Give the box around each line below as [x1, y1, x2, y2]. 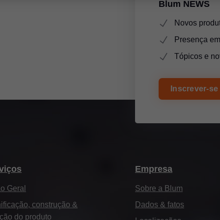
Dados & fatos [135, 200, 184, 209]
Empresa [135, 164, 172, 174]
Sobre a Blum [135, 184, 183, 192]
